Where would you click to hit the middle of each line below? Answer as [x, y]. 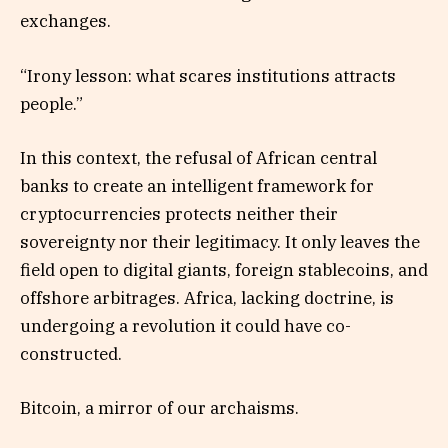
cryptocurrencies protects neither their [179, 213]
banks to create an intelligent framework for [197, 185]
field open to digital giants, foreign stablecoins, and [224, 269]
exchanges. [65, 21]
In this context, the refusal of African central [198, 157]
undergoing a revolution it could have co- [185, 325]
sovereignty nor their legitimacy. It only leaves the [220, 241]
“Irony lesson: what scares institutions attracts [208, 75]
